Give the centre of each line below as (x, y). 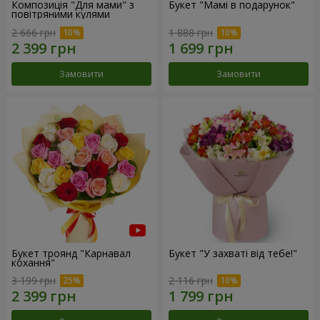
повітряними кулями (61, 14)
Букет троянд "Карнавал (71, 253)
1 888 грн (191, 32)
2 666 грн (34, 32)
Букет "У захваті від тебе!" (233, 253)
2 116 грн (191, 281)
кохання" (33, 262)
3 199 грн (34, 281)
